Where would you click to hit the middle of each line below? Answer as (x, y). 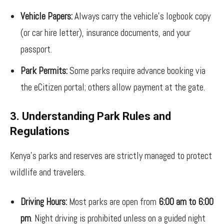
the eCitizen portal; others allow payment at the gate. (113, 87)
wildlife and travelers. (48, 172)
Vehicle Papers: (46, 16)
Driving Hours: (44, 202)
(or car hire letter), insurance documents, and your (105, 33)
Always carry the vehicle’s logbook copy (141, 16)
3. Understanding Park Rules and (90, 116)
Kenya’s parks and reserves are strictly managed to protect (111, 156)
